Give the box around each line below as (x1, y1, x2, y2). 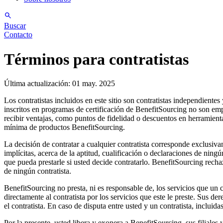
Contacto (4, 30, 32, 39)
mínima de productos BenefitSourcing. (4, 123, 125, 132)
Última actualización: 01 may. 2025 (4, 79, 115, 88)
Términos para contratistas (4, 50, 189, 68)
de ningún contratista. (4, 167, 71, 176)
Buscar (4, 21, 26, 30)
